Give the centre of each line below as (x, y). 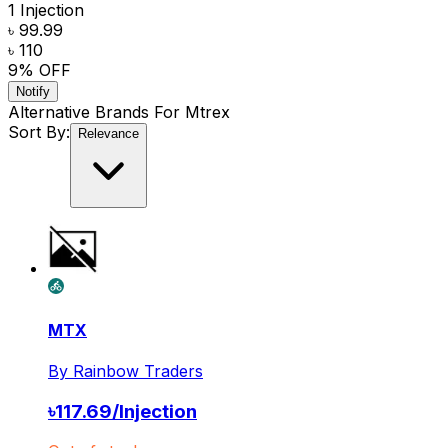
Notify (33, 92)
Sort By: (39, 132)
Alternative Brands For (96, 112)
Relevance (108, 134)
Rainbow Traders (138, 370)
